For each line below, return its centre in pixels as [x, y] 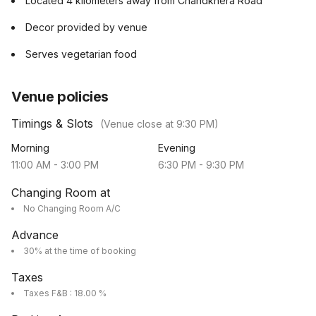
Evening [177, 148]
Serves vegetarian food [81, 54]
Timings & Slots [52, 123]
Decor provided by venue [86, 27]
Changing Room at [61, 193]
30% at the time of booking [80, 251]
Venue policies [60, 97]
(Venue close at [138, 124]
